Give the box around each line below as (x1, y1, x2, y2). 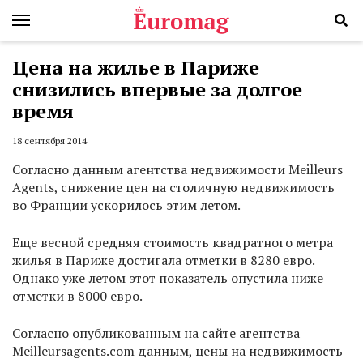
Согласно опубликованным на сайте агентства (12, 324, 300, 343)
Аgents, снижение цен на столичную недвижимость (12, 178, 335, 197)
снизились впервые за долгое (12, 76, 302, 102)
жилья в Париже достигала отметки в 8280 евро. (12, 251, 314, 270)
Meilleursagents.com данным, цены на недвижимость (12, 342, 343, 361)
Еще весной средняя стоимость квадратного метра (12, 233, 333, 252)
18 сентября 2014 (12, 135, 87, 147)
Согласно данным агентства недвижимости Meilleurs (12, 160, 343, 179)
